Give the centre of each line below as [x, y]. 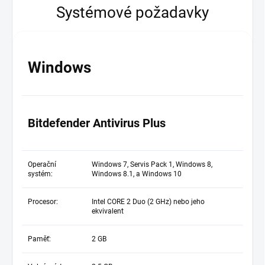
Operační [42, 164]
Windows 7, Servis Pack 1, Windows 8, [152, 164]
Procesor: [43, 202]
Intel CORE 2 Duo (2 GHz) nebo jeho [148, 202]
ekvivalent [108, 211]
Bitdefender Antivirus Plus [97, 123]
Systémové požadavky [132, 12]
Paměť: [39, 239]
